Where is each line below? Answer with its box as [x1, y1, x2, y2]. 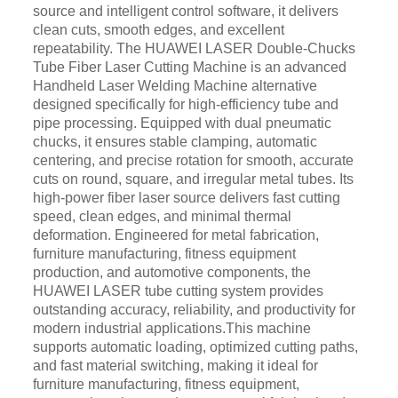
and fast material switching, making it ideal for [32, 358, 318, 374]
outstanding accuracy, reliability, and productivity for [32, 302, 355, 318]
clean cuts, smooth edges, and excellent [32, 22, 284, 38]
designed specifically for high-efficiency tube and [32, 97, 338, 113]
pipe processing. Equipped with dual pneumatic [32, 115, 331, 131]
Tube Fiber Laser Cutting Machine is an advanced [32, 60, 346, 76]
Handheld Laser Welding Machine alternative [32, 78, 317, 94]
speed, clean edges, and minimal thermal [32, 209, 291, 225]
